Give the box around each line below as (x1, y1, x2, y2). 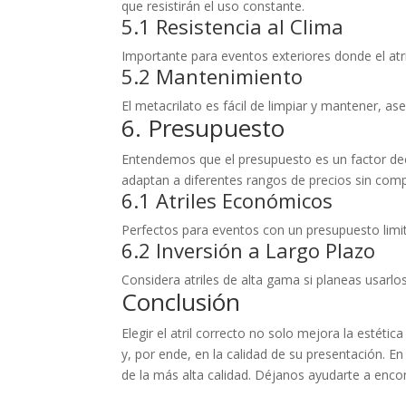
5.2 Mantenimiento (121, 62, 304, 90)
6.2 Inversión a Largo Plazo (121, 236, 376, 264)
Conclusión (121, 285, 241, 318)
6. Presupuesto (121, 111, 285, 144)
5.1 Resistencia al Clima (121, 12, 344, 40)
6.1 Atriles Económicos (121, 186, 333, 214)
